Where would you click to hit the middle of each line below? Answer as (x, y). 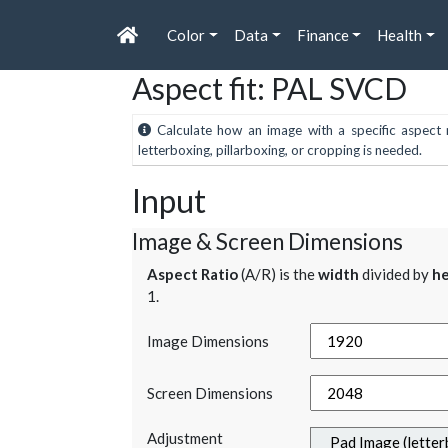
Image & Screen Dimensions (267, 242)
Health (400, 35)
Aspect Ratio (192, 274)
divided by (395, 274)
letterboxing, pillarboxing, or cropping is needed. (280, 150)
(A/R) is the (278, 274)
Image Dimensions (208, 341)
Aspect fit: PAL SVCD (269, 88)
